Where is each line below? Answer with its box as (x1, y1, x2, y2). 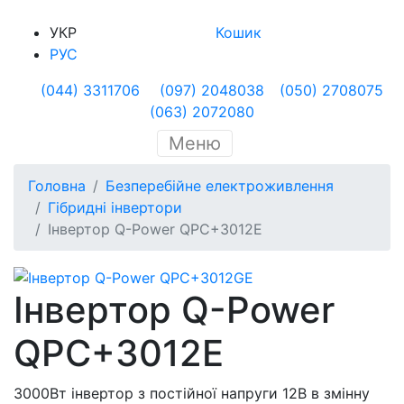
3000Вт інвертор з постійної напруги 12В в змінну (14, 383, 370, 402)
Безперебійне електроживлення (106, 177, 334, 195)
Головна (28, 177, 86, 195)
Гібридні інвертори (48, 198, 182, 216)
